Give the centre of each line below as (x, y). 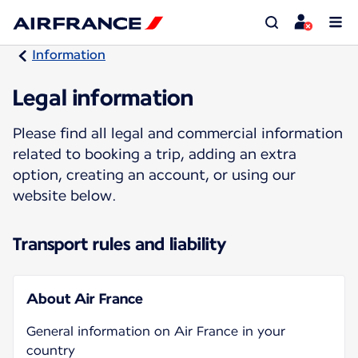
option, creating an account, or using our (154, 174)
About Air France (85, 298)
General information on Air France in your (156, 331)
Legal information (103, 97)
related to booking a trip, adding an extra (155, 153)
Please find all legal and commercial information (178, 133)
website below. (65, 195)
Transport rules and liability (120, 243)
